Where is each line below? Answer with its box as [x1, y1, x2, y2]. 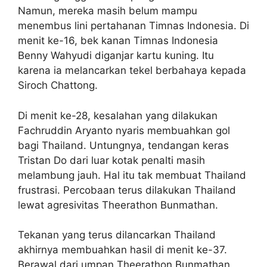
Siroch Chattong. [18, 79, 98, 91]
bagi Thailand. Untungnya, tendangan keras [18, 139, 229, 151]
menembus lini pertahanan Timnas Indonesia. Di [18, 20, 249, 32]
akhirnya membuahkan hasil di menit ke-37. [18, 244, 227, 256]
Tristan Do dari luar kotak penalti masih [18, 154, 205, 166]
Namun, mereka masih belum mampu [18, 5, 197, 17]
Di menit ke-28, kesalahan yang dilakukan [18, 109, 218, 122]
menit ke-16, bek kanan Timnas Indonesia [18, 35, 218, 46]
